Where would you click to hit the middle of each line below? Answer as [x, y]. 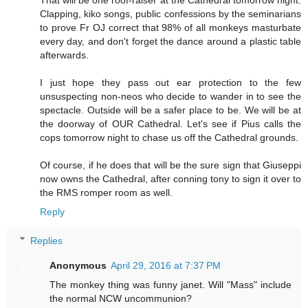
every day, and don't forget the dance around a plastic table [170, 42]
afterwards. [64, 55]
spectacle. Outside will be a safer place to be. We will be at [170, 110]
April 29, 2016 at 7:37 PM [166, 265]
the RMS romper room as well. [106, 193]
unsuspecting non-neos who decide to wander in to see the [170, 97]
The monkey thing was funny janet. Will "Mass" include [170, 284]
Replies [47, 240]
